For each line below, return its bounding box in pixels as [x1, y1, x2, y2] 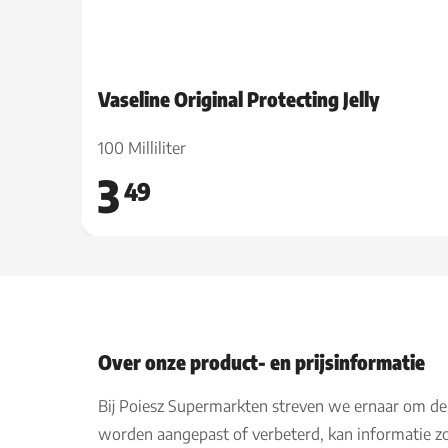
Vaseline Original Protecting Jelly [98, 86, 380, 111]
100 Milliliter [98, 138, 186, 158]
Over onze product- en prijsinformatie [98, 349, 425, 374]
